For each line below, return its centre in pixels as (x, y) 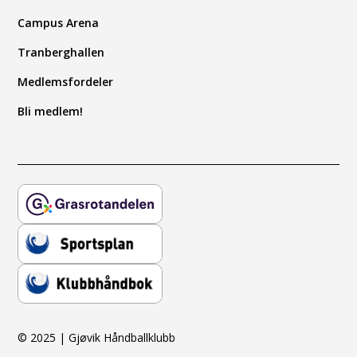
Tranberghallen (61, 52)
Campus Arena (59, 22)
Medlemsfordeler (66, 81)
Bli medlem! (51, 111)
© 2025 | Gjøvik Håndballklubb (97, 337)
